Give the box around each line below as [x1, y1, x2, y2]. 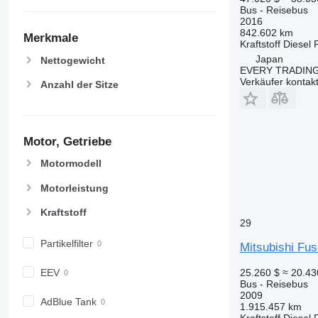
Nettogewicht [40, 54, 105, 66]
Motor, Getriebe [23, 134, 111, 148]
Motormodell [40, 158, 102, 170]
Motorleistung [40, 182, 109, 194]
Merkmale [23, 31, 78, 45]
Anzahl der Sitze [40, 79, 119, 91]
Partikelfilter [40, 237, 93, 249]
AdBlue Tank [40, 295, 97, 307]
